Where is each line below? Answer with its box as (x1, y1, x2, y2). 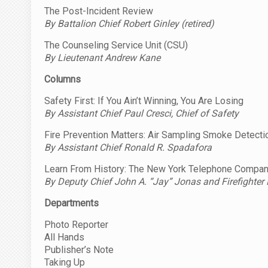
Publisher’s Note (44, 243, 114, 255)
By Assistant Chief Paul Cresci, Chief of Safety (44, 107, 239, 119)
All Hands (44, 231, 84, 243)
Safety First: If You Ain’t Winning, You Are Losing (44, 95, 243, 106)
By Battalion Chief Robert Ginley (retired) (44, 17, 214, 29)
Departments (44, 197, 99, 209)
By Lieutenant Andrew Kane (44, 51, 160, 63)
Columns (44, 73, 81, 85)
